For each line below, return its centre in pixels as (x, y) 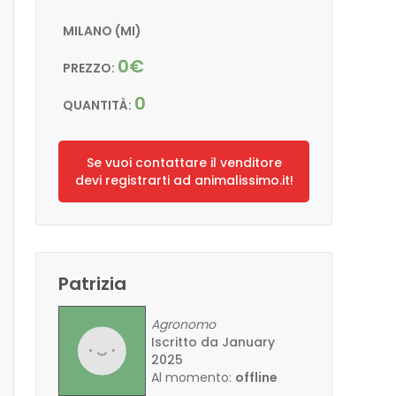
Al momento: (194, 377)
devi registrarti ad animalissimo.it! (184, 180)
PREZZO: (90, 68)
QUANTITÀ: (99, 105)
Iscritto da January (213, 342)
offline (257, 377)
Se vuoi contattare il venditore (184, 163)
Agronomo (184, 324)
